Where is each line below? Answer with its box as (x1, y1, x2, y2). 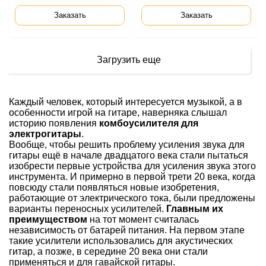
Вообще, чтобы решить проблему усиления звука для (9, 140, 245, 150)
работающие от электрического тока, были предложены (9, 193, 255, 203)
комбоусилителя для (97, 118, 198, 128)
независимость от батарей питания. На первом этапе (9, 225, 245, 235)
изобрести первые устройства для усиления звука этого (9, 161, 256, 171)
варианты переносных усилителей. (9, 204, 166, 214)
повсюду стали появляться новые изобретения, (9, 182, 219, 192)
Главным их (166, 204, 223, 214)
